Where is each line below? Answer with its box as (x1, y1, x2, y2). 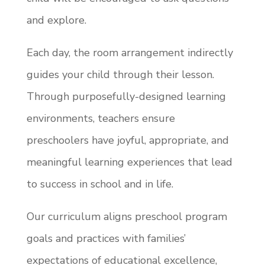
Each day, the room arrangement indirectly (26, 46, 233, 60)
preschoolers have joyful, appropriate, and (26, 133, 229, 147)
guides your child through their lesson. (26, 67, 214, 82)
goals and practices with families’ (26, 231, 186, 245)
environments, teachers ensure (26, 111, 175, 125)
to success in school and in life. (26, 177, 173, 191)
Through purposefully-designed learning (26, 89, 226, 104)
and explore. (26, 13, 86, 27)
